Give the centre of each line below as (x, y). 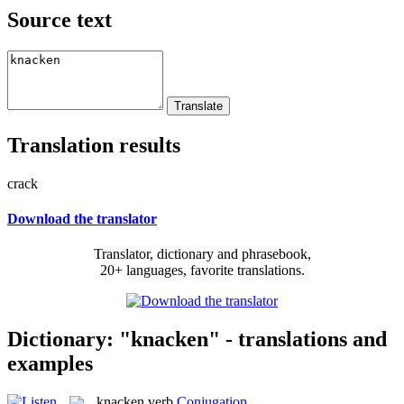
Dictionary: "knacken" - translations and (197, 339)
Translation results (94, 145)
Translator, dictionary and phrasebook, (202, 254)
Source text (60, 19)
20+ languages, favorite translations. (202, 271)
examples (50, 363)
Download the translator (82, 218)
